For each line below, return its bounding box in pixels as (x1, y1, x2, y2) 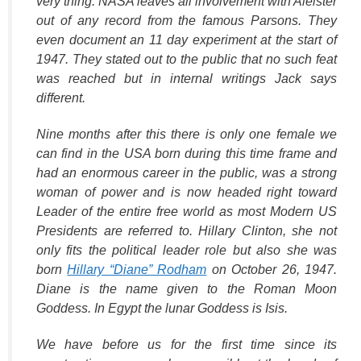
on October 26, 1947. (206, 263, 338, 277)
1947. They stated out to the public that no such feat (36, 52, 337, 67)
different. (36, 91, 85, 106)
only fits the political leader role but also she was (36, 243, 337, 258)
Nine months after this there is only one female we (36, 127, 337, 142)
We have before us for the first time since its (36, 337, 337, 351)
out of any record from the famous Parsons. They (36, 14, 337, 28)
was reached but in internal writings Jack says (36, 72, 337, 86)
